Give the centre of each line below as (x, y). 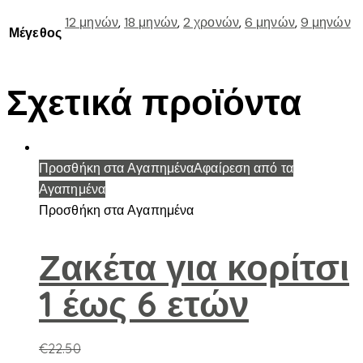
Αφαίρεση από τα (243, 168)
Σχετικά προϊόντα (154, 102)
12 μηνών (92, 23)
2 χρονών (211, 23)
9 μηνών (325, 23)
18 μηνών (151, 23)
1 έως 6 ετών (144, 303)
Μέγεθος (35, 33)
